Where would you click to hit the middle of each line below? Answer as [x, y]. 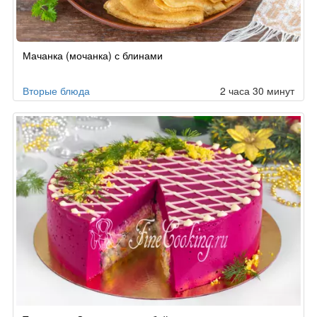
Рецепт [32, 48]
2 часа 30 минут [257, 90]
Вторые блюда [56, 90]
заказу [30, 76]
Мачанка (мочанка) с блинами [93, 55]
